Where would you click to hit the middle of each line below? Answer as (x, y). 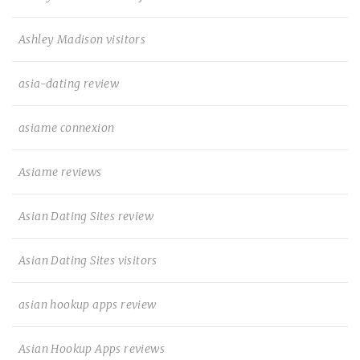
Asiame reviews (60, 172)
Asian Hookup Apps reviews (92, 349)
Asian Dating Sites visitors (88, 260)
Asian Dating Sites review (86, 216)
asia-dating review (69, 84)
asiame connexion (67, 128)
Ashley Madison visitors (82, 39)
